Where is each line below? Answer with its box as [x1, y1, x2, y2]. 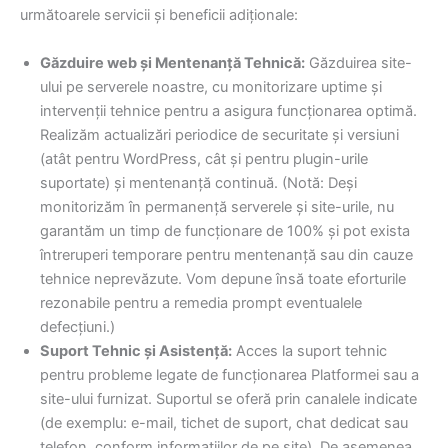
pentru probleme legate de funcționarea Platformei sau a [40, 365, 419, 384]
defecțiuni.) [40, 317, 115, 336]
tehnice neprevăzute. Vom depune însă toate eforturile [40, 269, 406, 288]
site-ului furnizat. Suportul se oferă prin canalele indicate [40, 389, 417, 408]
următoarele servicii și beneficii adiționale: [20, 6, 298, 25]
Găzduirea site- [305, 53, 412, 72]
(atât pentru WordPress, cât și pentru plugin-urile [40, 149, 368, 168]
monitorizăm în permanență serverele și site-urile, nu [40, 197, 394, 216]
